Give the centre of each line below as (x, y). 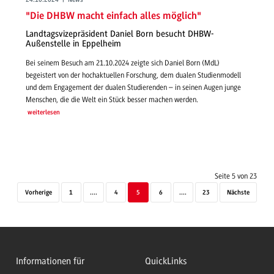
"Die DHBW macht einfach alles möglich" (113, 16)
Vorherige (38, 193)
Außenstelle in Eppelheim (73, 44)
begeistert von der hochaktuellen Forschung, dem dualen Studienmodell (133, 75)
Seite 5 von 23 (236, 176)
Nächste (238, 193)
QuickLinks (166, 261)
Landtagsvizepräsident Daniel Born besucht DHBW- (120, 34)
